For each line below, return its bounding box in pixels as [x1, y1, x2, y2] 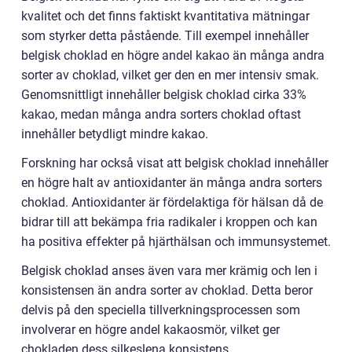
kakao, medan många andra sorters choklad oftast [21, 106, 301, 122]
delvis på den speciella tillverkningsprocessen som [21, 302, 300, 317]
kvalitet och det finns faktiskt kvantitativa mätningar [21, 8, 310, 24]
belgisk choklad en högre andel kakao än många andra [21, 47, 324, 63]
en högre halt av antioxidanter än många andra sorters [21, 174, 322, 190]
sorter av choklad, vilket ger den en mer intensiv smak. [21, 67, 319, 82]
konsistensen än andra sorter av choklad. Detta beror [21, 282, 313, 298]
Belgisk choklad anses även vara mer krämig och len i [21, 262, 317, 278]
